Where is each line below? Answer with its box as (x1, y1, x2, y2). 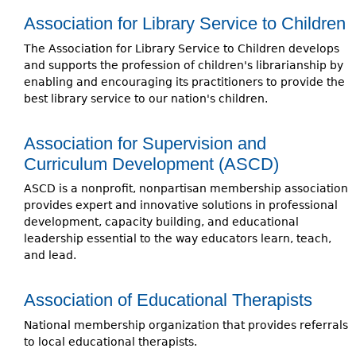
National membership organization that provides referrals (24, 318, 348, 331)
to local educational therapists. (24, 335, 197, 348)
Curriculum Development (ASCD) (24, 153, 279, 174)
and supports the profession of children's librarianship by (24, 58, 343, 72)
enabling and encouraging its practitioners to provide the (24, 75, 345, 88)
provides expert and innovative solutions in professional (24, 199, 338, 212)
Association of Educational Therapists (24, 290, 312, 311)
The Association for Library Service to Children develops (24, 41, 339, 55)
